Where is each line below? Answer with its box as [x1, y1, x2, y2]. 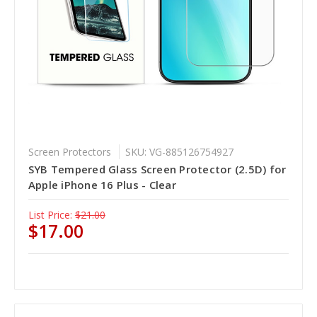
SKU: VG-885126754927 [125, 144, 234, 158]
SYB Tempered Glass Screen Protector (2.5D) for [28, 161, 287, 176]
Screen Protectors [28, 144, 111, 158]
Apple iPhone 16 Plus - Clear [28, 177, 176, 192]
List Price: [28, 207, 72, 221]
